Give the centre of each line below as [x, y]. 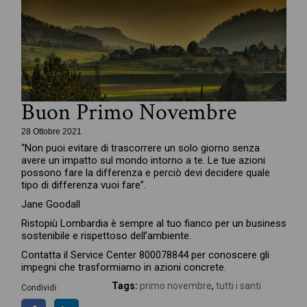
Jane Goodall [50, 205]
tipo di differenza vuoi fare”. [83, 185]
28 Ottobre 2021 [51, 132]
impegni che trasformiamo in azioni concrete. [123, 268]
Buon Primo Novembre [128, 113]
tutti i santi [238, 286]
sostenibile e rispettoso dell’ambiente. [106, 236]
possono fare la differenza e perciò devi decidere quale [145, 173]
